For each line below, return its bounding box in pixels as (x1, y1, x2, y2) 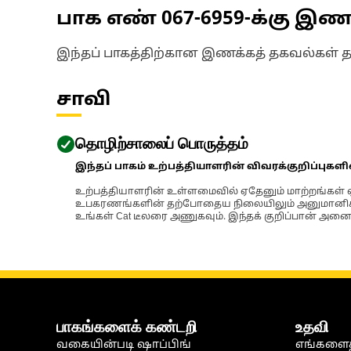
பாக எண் (56, 8, 161, 31)
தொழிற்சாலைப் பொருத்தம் (75, 134, 248, 153)
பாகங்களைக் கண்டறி (56, 317, 197, 336)
